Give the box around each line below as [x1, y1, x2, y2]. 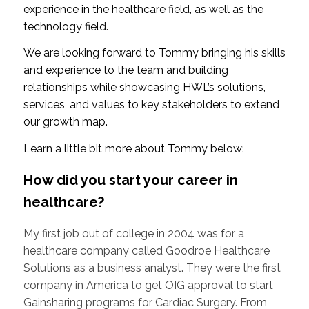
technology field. [23, 19, 108, 33]
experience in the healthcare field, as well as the [23, 2, 263, 16]
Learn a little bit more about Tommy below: [23, 141, 244, 155]
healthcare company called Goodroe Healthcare [23, 243, 270, 257]
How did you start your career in [23, 171, 238, 188]
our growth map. [23, 115, 108, 129]
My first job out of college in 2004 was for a [23, 226, 244, 240]
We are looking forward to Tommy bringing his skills [23, 46, 286, 60]
